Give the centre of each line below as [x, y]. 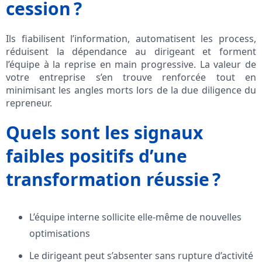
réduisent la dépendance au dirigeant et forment [131, 52]
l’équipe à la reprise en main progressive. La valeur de [131, 65]
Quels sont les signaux [104, 133]
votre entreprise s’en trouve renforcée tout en [131, 77]
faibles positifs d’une [96, 156]
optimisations [60, 234]
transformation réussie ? [113, 180]
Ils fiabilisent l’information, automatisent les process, [131, 39]
